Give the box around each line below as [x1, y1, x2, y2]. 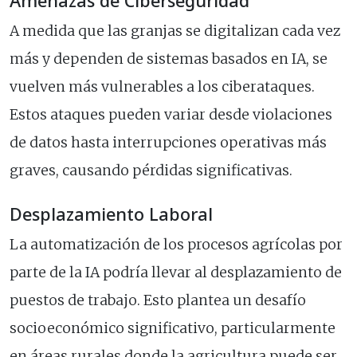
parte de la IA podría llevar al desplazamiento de [10, 264, 342, 282]
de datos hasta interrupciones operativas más [10, 134, 327, 152]
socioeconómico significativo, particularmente [10, 320, 335, 338]
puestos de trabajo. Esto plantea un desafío [10, 292, 306, 310]
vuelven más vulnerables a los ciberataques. [10, 78, 315, 96]
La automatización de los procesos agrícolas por [10, 236, 343, 254]
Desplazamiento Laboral [10, 202, 213, 226]
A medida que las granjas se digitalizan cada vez [10, 22, 340, 41]
